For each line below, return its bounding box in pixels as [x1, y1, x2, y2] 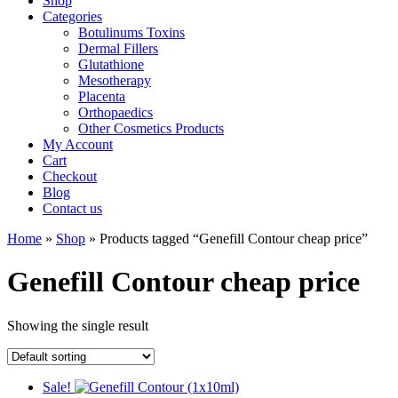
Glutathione [78, 57, 144, 72]
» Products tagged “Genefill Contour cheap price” [85, 231, 368, 246]
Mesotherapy [78, 73, 151, 88]
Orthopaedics [78, 105, 153, 120]
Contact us [43, 201, 102, 216]
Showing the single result [7, 317, 148, 333]
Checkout [43, 169, 97, 184]
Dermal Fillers [78, 41, 158, 56]
